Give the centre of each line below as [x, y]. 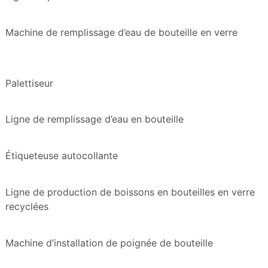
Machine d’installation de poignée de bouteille [109, 243]
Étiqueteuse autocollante [61, 156]
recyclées [27, 207]
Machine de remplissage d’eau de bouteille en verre [121, 32]
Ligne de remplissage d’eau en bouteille [94, 119]
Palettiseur [29, 83]
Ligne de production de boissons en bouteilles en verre [130, 192]
